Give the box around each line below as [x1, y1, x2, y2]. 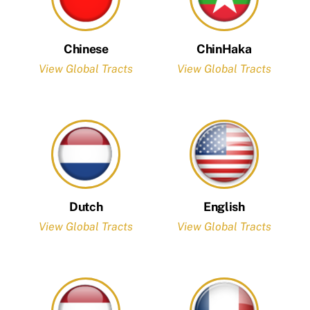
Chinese [63, 42, 109, 57]
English [203, 199, 245, 215]
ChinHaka [197, 42, 252, 57]
